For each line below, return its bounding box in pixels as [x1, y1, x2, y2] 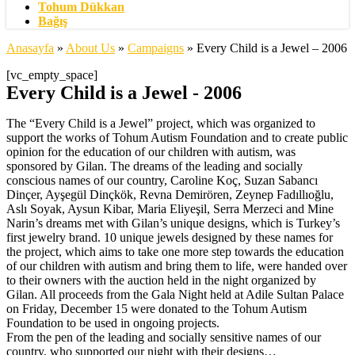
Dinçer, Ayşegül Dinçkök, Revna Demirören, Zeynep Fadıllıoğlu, [6, 188, 334, 201]
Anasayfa [6, 41, 54, 55]
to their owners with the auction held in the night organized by [6, 273, 316, 287]
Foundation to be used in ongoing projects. [6, 316, 219, 330]
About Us [66, 41, 115, 55]
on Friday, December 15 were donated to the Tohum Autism [6, 302, 307, 315]
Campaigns [128, 41, 184, 55]
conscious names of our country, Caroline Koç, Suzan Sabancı [6, 174, 318, 187]
